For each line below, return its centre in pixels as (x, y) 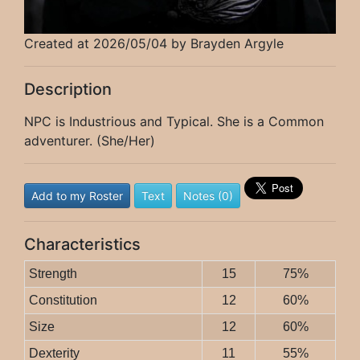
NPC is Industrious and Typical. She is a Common (174, 122)
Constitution (63, 301)
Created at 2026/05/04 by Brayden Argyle (154, 44)
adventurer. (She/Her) (90, 141)
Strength (53, 274)
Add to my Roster (77, 196)
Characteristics (82, 245)
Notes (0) (208, 196)
